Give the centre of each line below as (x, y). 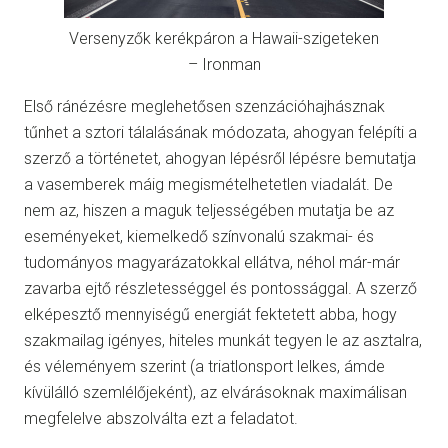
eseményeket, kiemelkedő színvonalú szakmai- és (199, 236)
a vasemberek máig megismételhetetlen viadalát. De (208, 184)
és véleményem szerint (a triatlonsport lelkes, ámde (204, 366)
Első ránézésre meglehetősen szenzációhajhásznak (204, 106)
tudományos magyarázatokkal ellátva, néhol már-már (212, 262)
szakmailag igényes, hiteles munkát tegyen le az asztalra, (223, 340)
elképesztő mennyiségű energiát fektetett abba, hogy (210, 314)
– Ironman (224, 64)
